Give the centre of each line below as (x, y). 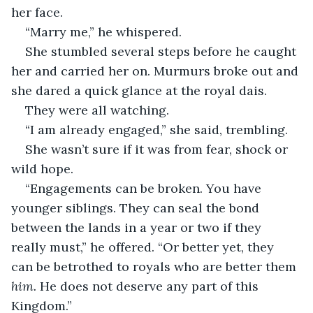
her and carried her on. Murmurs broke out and (156, 71)
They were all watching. (99, 110)
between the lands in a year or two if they (138, 227)
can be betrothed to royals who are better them (155, 266)
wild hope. (44, 168)
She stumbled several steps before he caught (162, 51)
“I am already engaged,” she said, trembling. (158, 129)
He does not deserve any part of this (149, 286)
